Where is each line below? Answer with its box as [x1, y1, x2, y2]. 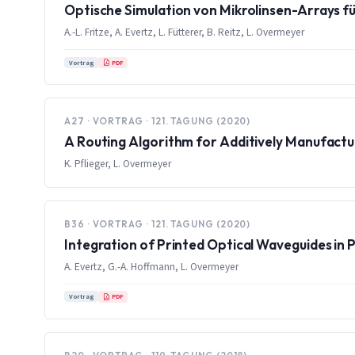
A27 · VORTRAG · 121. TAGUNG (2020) [64, 114, 251, 127]
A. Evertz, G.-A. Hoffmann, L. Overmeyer [64, 258, 239, 274]
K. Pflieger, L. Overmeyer [64, 155, 171, 171]
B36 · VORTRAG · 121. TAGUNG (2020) [64, 217, 251, 230]
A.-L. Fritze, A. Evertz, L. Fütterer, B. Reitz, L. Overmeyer [64, 24, 304, 40]
